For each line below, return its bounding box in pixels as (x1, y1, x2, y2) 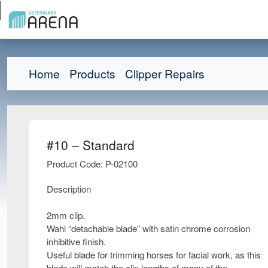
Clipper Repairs (125, 65, 205, 81)
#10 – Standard (47, 135, 135, 154)
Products (69, 65, 115, 81)
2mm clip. (47, 208, 85, 221)
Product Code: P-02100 (47, 157, 138, 170)
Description (47, 182, 91, 195)
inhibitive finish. (47, 234, 106, 248)
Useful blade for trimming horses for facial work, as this (47, 248, 261, 261)
